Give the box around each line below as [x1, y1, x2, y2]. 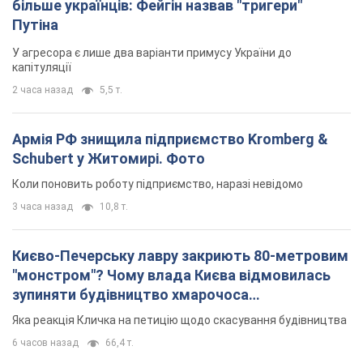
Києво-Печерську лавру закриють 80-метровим [12, 246, 348, 264]
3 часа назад [12, 200, 73, 212]
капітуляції [12, 60, 71, 74]
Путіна [12, 15, 58, 33]
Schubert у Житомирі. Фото [12, 149, 205, 167]
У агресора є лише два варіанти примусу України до [12, 45, 292, 59]
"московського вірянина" [12, 305, 186, 322]
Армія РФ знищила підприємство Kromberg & [12, 130, 328, 147]
